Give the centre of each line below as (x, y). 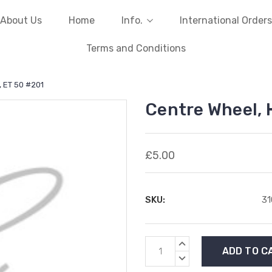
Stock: (160, 256)
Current (163, 243)
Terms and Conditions (136, 48)
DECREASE (199, 257)
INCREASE (198, 242)
